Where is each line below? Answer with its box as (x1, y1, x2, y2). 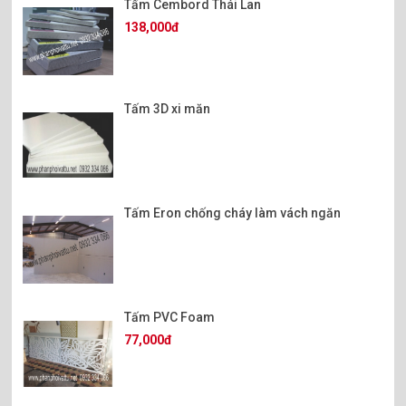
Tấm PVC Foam (124, 310, 216, 325)
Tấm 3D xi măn (124, 101, 211, 117)
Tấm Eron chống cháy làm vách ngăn (124, 206, 342, 221)
